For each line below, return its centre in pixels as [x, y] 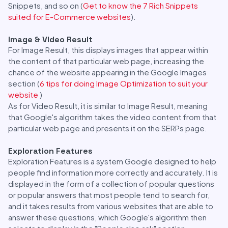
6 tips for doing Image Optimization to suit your [124, 83]
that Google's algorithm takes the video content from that [112, 117]
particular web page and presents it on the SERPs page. [108, 128]
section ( [24, 83]
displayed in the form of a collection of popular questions [111, 183]
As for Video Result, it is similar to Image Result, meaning [108, 106]
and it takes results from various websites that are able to [111, 206]
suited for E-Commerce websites [69, 17]
